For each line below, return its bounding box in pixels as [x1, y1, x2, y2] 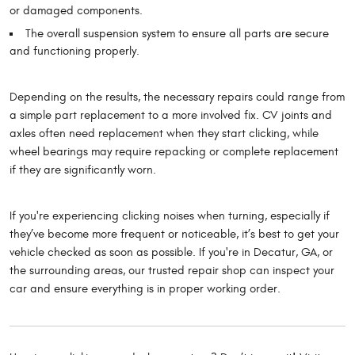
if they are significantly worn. [10, 163, 156, 177]
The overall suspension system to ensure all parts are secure [25, 27, 329, 41]
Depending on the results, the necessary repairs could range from [10, 90, 345, 105]
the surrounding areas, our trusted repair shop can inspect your [10, 264, 334, 278]
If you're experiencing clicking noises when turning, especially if [10, 209, 330, 223]
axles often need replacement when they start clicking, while [10, 127, 319, 141]
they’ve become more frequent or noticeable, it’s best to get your [10, 227, 339, 242]
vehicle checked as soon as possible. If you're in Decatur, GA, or [10, 246, 333, 260]
